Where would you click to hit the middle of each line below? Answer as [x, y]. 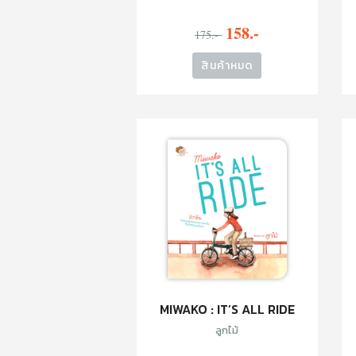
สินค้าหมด [227, 66]
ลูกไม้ [227, 330]
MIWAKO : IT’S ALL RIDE [227, 309]
